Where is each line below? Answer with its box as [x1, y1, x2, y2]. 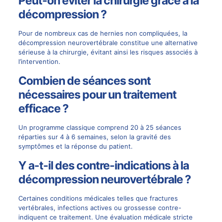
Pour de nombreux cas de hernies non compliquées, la [18, 29, 187, 37]
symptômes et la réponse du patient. [18, 142, 133, 150]
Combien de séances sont [18, 74, 151, 88]
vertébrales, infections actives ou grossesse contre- [18, 204, 181, 212]
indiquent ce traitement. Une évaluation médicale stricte [18, 213, 193, 221]
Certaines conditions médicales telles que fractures [18, 194, 178, 202]
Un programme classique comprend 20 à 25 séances [18, 123, 181, 131]
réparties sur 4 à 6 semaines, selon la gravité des [18, 133, 171, 141]
